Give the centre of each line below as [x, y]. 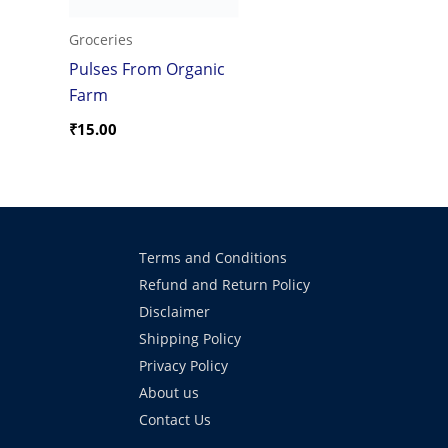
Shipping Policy [189, 339]
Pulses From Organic [147, 68]
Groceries [101, 39]
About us [168, 393]
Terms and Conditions [212, 258]
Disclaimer [174, 312]
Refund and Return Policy [224, 285]
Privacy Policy [183, 366]
